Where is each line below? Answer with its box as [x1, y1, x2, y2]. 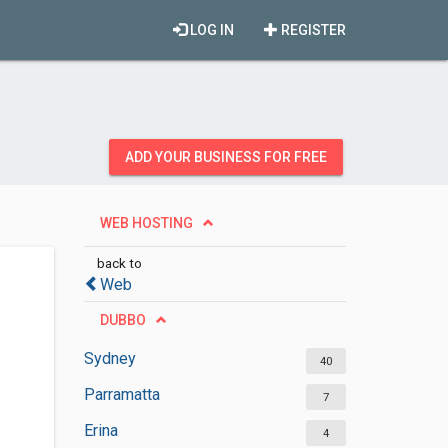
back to [96, 255, 142, 271]
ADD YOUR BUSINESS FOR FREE [125, 149, 327, 165]
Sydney [83, 349, 136, 368]
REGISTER [278, 22, 346, 38]
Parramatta [83, 385, 160, 404]
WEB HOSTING [99, 215, 193, 231]
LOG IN [187, 22, 234, 38]
